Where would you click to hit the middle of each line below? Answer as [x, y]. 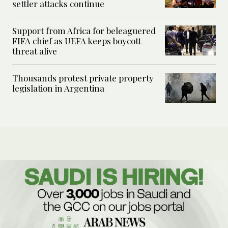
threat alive [35, 51]
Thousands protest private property [83, 78]
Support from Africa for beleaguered [84, 31]
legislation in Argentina [58, 88]
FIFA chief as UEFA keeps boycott [77, 41]
